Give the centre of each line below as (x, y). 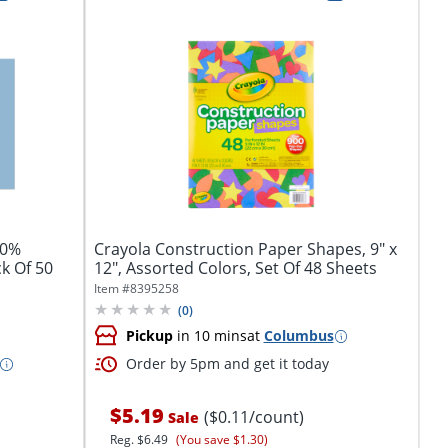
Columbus (298, 336)
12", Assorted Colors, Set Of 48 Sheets (235, 267)
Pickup (149, 336)
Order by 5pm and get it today (227, 364)
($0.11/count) (253, 417)
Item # (111, 288)
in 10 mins (209, 336)
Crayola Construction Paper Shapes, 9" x (245, 248)
